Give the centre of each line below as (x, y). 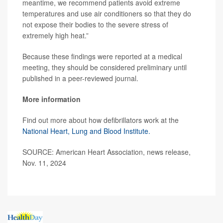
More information (52, 99)
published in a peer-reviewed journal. (80, 78)
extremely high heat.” (56, 35)
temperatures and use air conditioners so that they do (107, 13)
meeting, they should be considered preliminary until (105, 67)
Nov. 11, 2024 (44, 163)
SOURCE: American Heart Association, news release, (107, 152)
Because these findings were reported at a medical (102, 56)
